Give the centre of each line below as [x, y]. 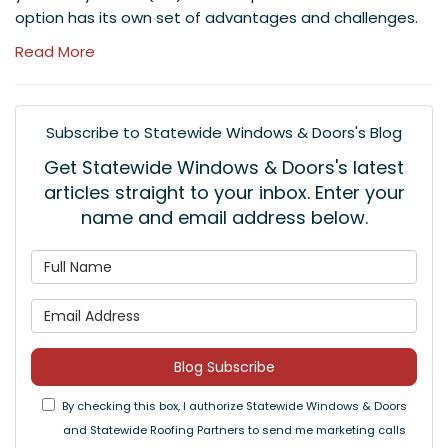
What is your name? [302, 260]
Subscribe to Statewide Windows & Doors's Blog [224, 132]
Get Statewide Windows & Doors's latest [224, 167]
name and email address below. [224, 217]
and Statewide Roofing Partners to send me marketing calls [234, 430]
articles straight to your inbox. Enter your [224, 192]
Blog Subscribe [224, 367]
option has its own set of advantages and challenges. [216, 17]
